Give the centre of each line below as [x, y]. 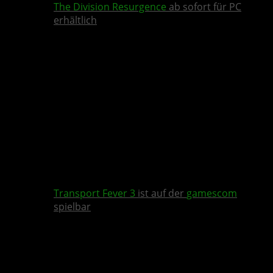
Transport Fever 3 [94, 193]
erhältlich [75, 20]
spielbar [72, 207]
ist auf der [161, 193]
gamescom [212, 193]
